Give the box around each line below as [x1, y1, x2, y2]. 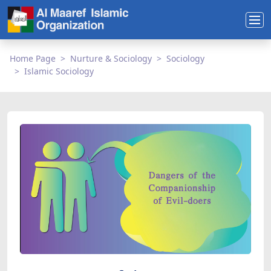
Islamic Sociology [24, 65, 94, 77]
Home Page [10, 53, 56, 64]
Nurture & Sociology [70, 53, 152, 64]
